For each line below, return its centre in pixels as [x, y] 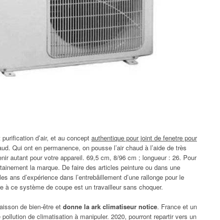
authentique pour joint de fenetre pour [144, 137]
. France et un [177, 206]
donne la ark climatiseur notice [110, 206]
